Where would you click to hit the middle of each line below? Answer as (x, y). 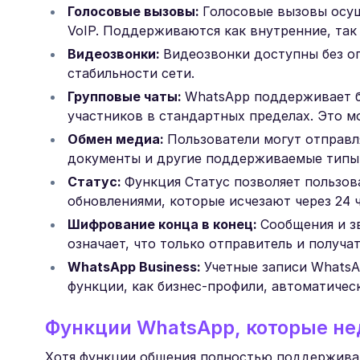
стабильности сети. (131, 73)
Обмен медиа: (117, 139)
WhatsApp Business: (136, 267)
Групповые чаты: (126, 96)
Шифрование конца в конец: (164, 224)
